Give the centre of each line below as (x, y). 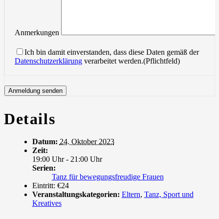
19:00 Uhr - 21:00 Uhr (67, 159)
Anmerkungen (37, 33)
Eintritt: (44, 186)
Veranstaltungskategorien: (76, 195)
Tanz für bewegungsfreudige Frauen (108, 177)
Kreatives (47, 203)
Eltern (131, 195)
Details (30, 119)
